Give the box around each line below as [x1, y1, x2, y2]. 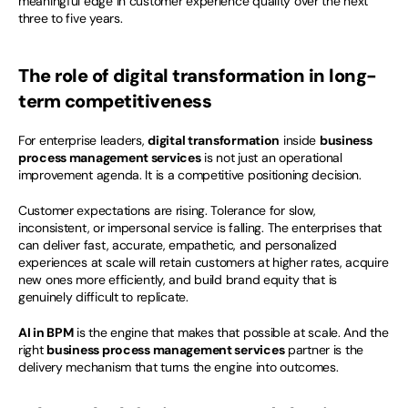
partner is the [284, 342, 364, 358]
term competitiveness [18, 89, 211, 113]
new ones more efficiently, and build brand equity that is [18, 271, 338, 288]
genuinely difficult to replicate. [18, 289, 189, 305]
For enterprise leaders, [18, 132, 148, 148]
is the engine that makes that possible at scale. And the [73, 324, 389, 341]
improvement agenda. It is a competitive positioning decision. [18, 167, 362, 183]
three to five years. [18, 10, 123, 26]
